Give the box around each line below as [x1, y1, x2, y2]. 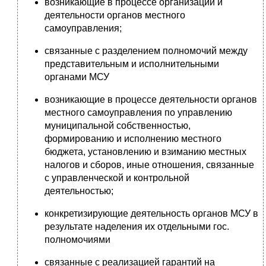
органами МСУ [45, 72, 109, 83]
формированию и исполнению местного [45, 134, 221, 144]
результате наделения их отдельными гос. [45, 221, 229, 232]
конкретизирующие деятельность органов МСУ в [45, 208, 258, 219]
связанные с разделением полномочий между [45, 46, 248, 56]
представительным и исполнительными [45, 59, 219, 69]
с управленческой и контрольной [45, 173, 189, 183]
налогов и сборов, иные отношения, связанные [45, 160, 254, 170]
